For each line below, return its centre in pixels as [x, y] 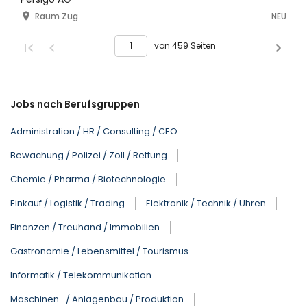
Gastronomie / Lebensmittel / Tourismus [99, 251]
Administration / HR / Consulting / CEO [94, 132]
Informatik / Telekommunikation [81, 275]
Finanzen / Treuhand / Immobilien [85, 228]
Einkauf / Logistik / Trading [67, 204]
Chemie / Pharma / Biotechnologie [88, 180]
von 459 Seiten [185, 46]
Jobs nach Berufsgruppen [75, 105]
